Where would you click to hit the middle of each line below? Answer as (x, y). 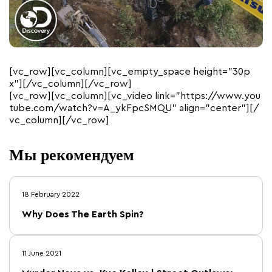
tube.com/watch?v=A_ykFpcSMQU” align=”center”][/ (134, 108)
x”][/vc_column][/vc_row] (70, 84)
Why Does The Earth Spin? (83, 215)
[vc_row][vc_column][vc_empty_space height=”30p (130, 72)
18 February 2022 (51, 195)
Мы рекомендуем (72, 155)
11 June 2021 (42, 253)
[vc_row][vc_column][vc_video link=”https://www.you (135, 96)
